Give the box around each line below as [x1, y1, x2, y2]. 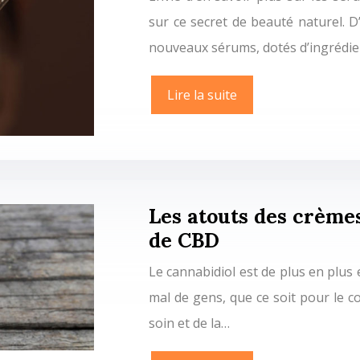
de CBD [149, 227, 219, 253]
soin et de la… [149, 313, 230, 332]
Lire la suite [167, 85, 237, 104]
